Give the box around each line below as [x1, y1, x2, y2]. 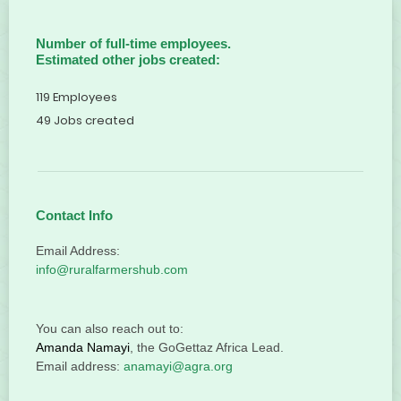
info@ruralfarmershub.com [36, 262, 188, 277]
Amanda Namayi [36, 339, 130, 354]
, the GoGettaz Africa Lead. [130, 339, 284, 354]
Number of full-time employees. [36, 36, 231, 52]
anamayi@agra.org [124, 358, 233, 373]
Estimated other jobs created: [36, 52, 220, 68]
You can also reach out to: [36, 320, 183, 336]
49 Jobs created [36, 112, 134, 130]
